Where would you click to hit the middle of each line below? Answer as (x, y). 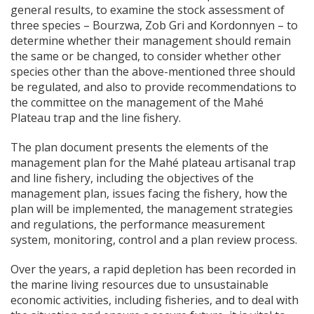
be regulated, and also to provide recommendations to (153, 87)
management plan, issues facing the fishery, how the (149, 194)
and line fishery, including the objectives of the (132, 178)
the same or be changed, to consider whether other (146, 56)
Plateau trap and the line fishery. (96, 118)
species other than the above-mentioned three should (153, 72)
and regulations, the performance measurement (138, 225)
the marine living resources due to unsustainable (139, 285)
